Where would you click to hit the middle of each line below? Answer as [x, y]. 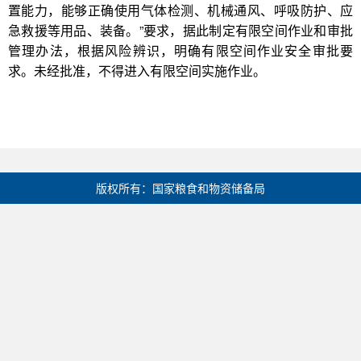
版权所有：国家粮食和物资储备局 [180, 188]
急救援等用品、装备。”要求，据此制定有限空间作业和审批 [180, 30]
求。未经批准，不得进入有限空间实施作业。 [137, 71]
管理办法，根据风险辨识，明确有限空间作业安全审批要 [180, 50]
